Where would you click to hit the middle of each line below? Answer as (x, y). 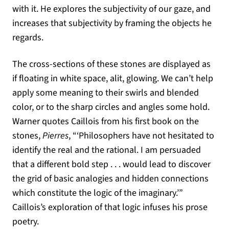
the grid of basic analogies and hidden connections (110, 179)
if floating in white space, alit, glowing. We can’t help (113, 79)
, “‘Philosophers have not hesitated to (141, 136)
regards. (28, 38)
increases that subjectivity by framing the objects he (112, 24)
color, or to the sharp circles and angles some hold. (111, 107)
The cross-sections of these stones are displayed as (111, 64)
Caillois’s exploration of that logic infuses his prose (110, 208)
